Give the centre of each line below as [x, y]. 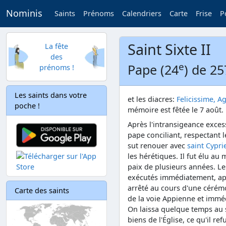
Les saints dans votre [51, 95]
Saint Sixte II [169, 49]
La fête [56, 46]
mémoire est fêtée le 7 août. [176, 110]
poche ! [27, 106]
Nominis [24, 13]
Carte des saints [42, 190]
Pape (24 [153, 70]
